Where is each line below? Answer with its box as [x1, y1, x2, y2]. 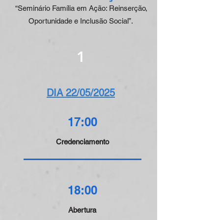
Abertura [68, 206, 96, 214]
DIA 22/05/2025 [47, 87, 115, 99]
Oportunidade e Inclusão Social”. [28, 17, 133, 25]
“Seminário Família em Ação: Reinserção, [14, 4, 147, 12]
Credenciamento [55, 137, 109, 146]
